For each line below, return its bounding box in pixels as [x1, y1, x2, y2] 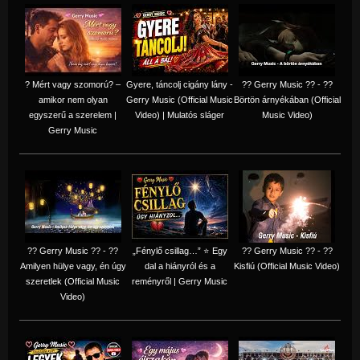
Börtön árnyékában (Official [233, 94, 341, 104]
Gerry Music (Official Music [126, 94, 233, 104]
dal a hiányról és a [144, 260, 215, 271]
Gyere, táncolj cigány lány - [126, 79, 233, 89]
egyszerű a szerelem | [29, 109, 117, 120]
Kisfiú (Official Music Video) [234, 260, 340, 271]
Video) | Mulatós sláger [135, 109, 224, 120]
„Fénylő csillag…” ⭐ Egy [132, 245, 227, 256]
